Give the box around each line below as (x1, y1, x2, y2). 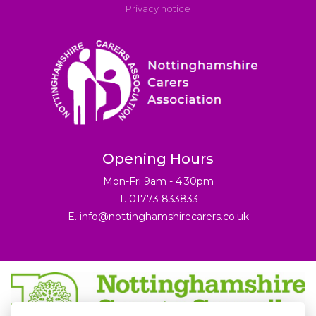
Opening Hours (102, 150, 214, 168)
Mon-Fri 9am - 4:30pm (102, 175, 214, 188)
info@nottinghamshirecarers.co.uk (79, 210, 249, 224)
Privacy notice (126, 3, 190, 15)
